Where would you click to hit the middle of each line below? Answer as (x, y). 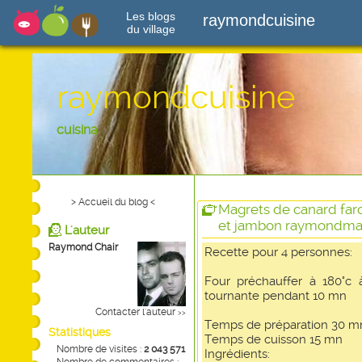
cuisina (77, 130)
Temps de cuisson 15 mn (274, 339)
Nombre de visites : (100, 349)
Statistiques (80, 332)
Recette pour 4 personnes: (278, 252)
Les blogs (151, 16)
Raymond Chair (83, 247)
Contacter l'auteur (135, 312)
